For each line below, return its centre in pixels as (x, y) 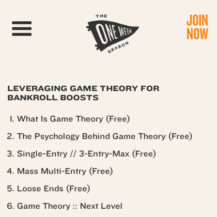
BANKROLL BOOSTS (53, 98)
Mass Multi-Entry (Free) (65, 171)
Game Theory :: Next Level (70, 206)
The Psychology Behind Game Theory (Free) (105, 136)
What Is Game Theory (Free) (74, 119)
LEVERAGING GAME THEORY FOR (83, 88)
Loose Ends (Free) (54, 189)
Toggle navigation (50, 26)
